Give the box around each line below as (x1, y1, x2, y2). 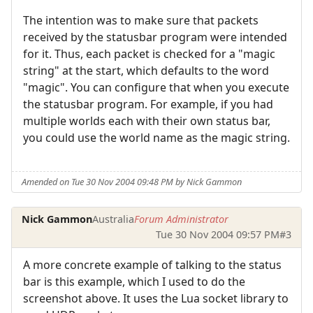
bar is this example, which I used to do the (23, 273, 245, 289)
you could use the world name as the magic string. (23, 130, 290, 146)
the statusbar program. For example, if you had (23, 96, 273, 112)
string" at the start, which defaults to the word (23, 63, 269, 79)
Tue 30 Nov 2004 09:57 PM (155, 228, 279, 242)
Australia (92, 212, 135, 226)
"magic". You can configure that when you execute (23, 80, 289, 96)
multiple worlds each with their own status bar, (23, 113, 270, 129)
